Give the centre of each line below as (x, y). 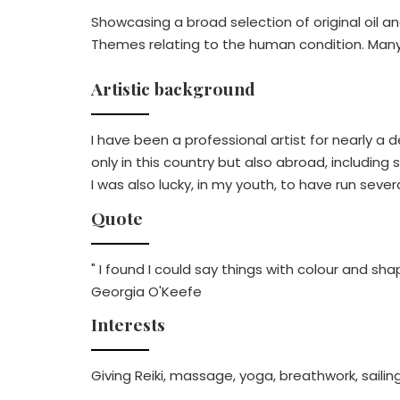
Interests (128, 324)
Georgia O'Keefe (146, 291)
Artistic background (173, 88)
